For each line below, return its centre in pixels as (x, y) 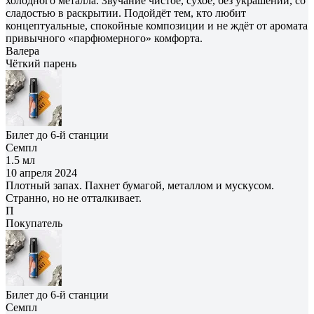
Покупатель (34, 223)
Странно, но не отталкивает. (74, 198)
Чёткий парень (41, 63)
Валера (22, 50)
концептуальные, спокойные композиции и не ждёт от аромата (157, 25)
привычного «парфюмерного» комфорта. (104, 38)
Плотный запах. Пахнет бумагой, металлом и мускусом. (140, 185)
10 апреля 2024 (41, 172)
